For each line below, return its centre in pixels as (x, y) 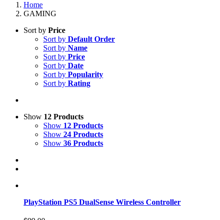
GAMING (40, 13)
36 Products (83, 143)
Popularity (85, 74)
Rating (79, 83)
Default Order (91, 39)
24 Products (83, 134)
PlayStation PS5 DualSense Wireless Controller (102, 202)
